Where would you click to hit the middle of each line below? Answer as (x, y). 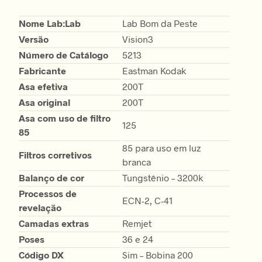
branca (137, 161)
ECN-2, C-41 (147, 200)
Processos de (48, 193)
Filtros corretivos (55, 154)
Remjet (137, 223)
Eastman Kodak (154, 70)
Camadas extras (54, 223)
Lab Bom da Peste (160, 23)
